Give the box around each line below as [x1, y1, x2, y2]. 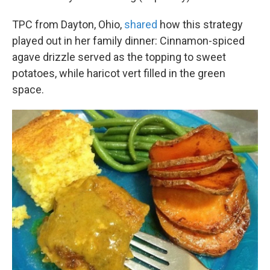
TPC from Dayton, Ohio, [12, 18, 124, 31]
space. [12, 83, 44, 96]
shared [124, 18, 157, 31]
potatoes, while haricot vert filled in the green [12, 67, 225, 80]
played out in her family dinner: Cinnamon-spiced [12, 34, 245, 48]
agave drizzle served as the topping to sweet [12, 51, 226, 64]
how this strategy [157, 18, 243, 31]
